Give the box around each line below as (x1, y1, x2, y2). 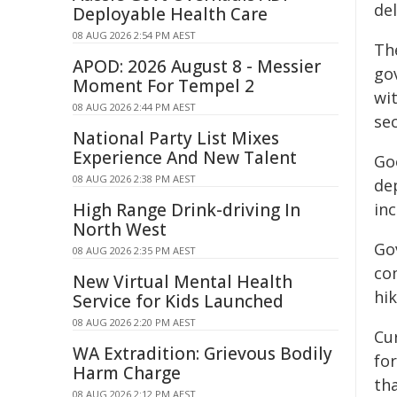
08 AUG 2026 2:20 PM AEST (73, 315, 196, 329)
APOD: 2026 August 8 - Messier (73, 55, 321, 78)
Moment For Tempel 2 (73, 74, 254, 97)
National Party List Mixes (73, 127, 279, 150)
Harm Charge (73, 362, 181, 385)
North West (73, 218, 167, 241)
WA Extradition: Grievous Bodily (73, 342, 332, 365)
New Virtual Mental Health (73, 270, 292, 293)
